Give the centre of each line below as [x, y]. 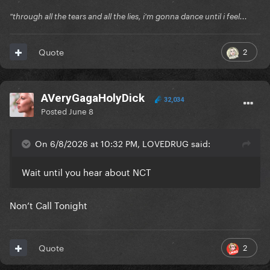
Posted [55, 111]
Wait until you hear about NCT [86, 171]
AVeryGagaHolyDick [93, 98]
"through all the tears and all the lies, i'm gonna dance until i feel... [128, 17]
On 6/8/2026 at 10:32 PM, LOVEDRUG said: [123, 143]
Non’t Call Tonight [50, 205]
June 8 [81, 111]
